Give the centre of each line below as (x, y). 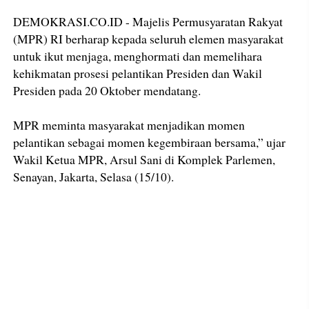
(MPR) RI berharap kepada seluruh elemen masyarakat (149, 39)
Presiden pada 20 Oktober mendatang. (107, 91)
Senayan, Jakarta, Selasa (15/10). (94, 177)
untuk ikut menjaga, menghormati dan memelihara (138, 56)
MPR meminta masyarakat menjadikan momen (129, 125)
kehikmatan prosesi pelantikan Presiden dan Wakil (138, 73)
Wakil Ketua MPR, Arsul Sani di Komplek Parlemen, (144, 160)
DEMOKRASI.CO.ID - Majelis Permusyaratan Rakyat (148, 22)
